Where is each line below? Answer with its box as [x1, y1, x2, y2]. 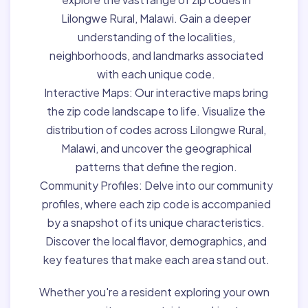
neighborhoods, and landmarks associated [49, 47, 263, 63]
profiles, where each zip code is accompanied [41, 196, 271, 211]
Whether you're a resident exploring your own [38, 284, 269, 299]
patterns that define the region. [75, 159, 237, 174]
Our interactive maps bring [133, 85, 268, 100]
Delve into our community [142, 177, 273, 192]
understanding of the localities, [77, 29, 235, 44]
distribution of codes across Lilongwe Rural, [46, 122, 266, 137]
